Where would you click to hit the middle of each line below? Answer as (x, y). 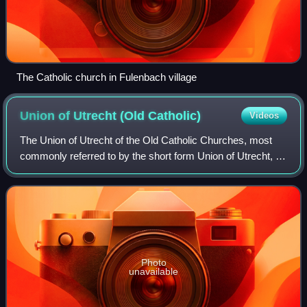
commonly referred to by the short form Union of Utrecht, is (152, 156)
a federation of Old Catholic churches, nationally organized (150, 172)
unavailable (153, 272)
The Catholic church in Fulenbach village (107, 77)
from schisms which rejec (78, 187)
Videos (264, 115)
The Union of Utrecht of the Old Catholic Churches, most (146, 140)
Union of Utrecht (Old (84, 115)
